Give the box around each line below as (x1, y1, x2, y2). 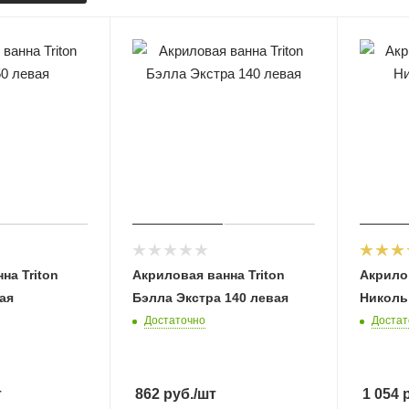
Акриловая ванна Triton (132, 267, 286, 283)
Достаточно (144, 314, 206, 328)
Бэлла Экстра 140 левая (132, 290, 289, 306)
